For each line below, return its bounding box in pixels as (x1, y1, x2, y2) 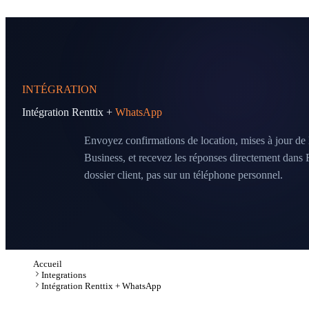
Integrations (41, 270, 86, 280)
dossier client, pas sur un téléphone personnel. (84, 169, 283, 181)
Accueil (33, 259, 62, 269)
